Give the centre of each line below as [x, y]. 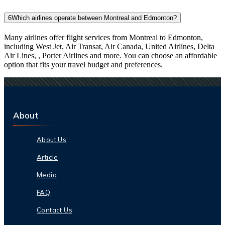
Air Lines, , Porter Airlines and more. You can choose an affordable [110, 55]
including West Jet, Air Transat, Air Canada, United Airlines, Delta [109, 46]
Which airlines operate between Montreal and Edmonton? [94, 18]
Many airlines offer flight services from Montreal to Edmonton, [103, 37]
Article [47, 157]
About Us [52, 139]
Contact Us [54, 210]
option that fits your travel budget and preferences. [83, 64]
